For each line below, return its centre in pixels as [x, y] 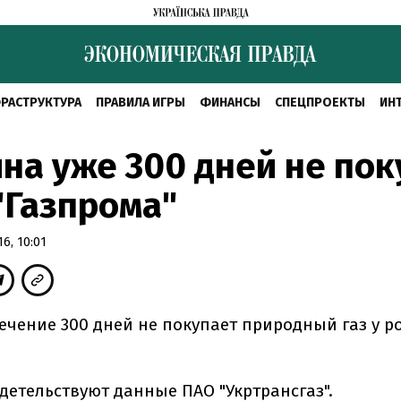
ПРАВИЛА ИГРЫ [141, 102]
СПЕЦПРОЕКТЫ [320, 102]
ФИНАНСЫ [230, 102]
